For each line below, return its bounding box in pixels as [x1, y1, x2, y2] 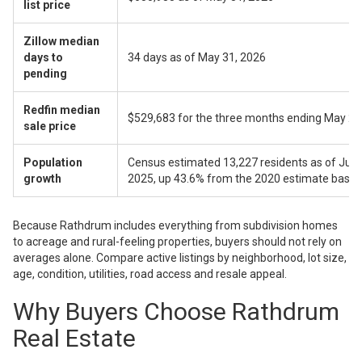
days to [23, 51, 63, 65]
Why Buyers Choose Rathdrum [13, 297, 339, 326]
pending [23, 67, 67, 81]
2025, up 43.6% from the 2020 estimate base [128, 172, 356, 186]
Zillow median [23, 35, 99, 48]
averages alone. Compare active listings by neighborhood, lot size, [13, 251, 347, 265]
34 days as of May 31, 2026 [128, 51, 266, 65]
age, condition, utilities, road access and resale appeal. [13, 267, 287, 281]
